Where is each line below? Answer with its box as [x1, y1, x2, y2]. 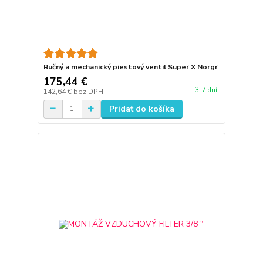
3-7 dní [194, 85, 217, 95]
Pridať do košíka [109, 103, 174, 114]
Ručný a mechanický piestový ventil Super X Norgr [43, 62, 218, 72]
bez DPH [73, 86, 103, 96]
